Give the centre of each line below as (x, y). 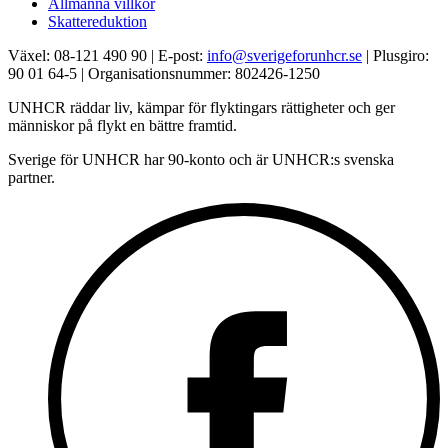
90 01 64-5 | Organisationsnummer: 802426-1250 (164, 73)
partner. (31, 177)
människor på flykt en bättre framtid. (122, 125)
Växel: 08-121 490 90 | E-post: (107, 55)
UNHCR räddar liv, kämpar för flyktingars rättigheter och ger (201, 107)
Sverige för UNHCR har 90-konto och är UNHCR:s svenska (201, 159)
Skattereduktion (97, 21)
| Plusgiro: (395, 55)
